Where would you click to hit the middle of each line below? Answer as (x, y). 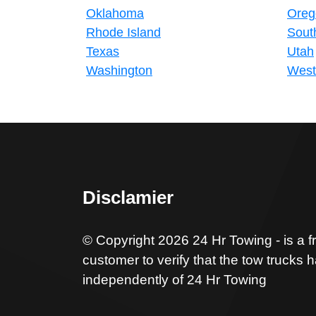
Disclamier (128, 197)
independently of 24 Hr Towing (175, 280)
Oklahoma (115, 13)
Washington (119, 71)
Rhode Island (123, 32)
